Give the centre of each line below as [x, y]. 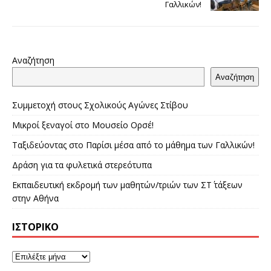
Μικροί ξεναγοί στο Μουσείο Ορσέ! [83, 125]
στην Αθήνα [35, 198]
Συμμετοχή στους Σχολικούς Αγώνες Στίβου [100, 105]
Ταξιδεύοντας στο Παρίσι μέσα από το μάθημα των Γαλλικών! [133, 145]
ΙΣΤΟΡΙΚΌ [35, 227]
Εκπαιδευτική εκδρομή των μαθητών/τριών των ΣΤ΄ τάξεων [127, 185]
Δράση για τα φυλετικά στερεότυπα [82, 165]
